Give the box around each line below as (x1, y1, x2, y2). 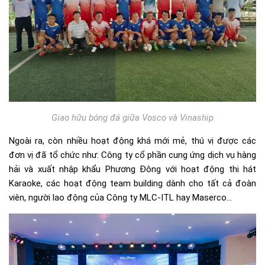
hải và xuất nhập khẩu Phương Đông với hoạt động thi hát (9, 164, 256, 175)
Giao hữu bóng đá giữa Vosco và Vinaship (51, 112, 214, 124)
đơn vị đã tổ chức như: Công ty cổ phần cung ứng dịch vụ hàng (9, 150, 256, 161)
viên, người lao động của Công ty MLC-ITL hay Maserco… (9, 192, 232, 203)
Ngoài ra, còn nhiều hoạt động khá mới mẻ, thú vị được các (9, 135, 256, 147)
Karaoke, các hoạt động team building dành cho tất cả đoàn (9, 178, 256, 189)
